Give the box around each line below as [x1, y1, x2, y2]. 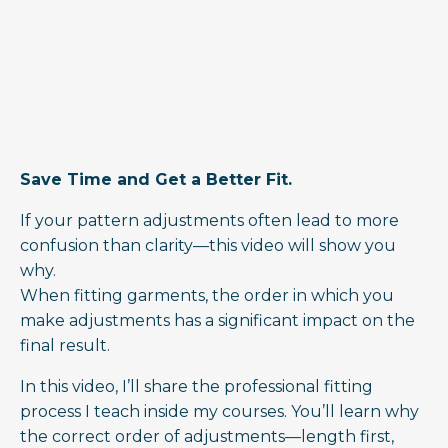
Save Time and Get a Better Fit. [20, 169, 292, 189]
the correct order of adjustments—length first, [20, 426, 394, 446]
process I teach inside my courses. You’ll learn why [20, 401, 419, 421]
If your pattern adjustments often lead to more [20, 210, 399, 230]
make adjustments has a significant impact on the [20, 310, 415, 330]
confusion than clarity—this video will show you [20, 235, 396, 255]
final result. [20, 335, 110, 355]
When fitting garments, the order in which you [20, 285, 394, 305]
